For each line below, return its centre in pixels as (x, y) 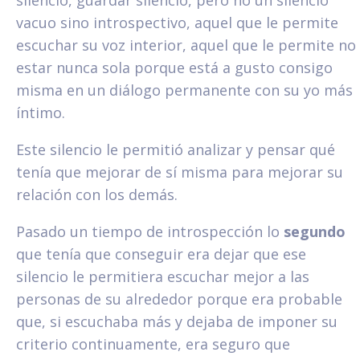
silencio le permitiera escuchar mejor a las (163, 276)
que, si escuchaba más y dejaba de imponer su (177, 321)
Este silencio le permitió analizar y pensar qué (176, 149)
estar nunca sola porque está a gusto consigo (174, 67)
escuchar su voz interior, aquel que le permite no (186, 45)
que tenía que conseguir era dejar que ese (161, 254)
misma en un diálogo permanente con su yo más (184, 90)
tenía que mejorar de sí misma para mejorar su (180, 172)
